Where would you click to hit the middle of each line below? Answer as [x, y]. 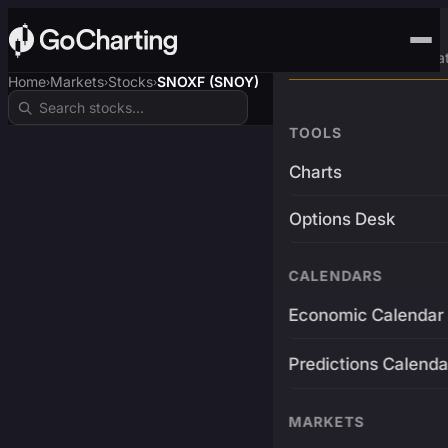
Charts [315, 172]
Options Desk [341, 219]
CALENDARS [335, 275]
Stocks [130, 81]
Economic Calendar [366, 315]
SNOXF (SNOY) [208, 81]
